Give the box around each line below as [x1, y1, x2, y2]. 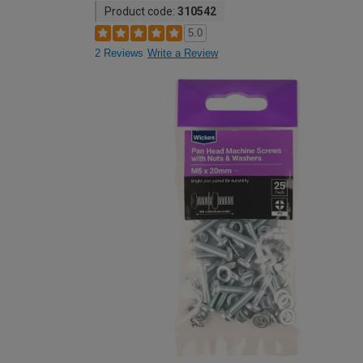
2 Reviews [95, 47, 143, 59]
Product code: [105, 5, 177, 18]
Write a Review [147, 47, 218, 59]
